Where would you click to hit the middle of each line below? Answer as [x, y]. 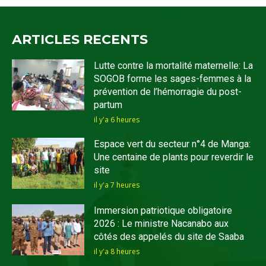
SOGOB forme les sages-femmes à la [173, 79]
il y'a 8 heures [117, 251]
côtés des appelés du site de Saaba [169, 237]
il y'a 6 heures [117, 120]
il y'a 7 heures [117, 185]
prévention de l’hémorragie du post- [168, 92]
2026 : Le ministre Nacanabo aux [161, 224]
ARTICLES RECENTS [80, 40]
